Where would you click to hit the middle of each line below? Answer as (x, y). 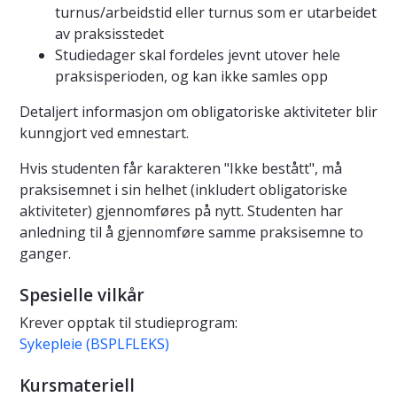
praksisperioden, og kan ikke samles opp (191, 77)
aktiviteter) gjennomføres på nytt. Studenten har (181, 211)
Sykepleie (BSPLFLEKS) (94, 344)
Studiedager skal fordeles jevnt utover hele (198, 55)
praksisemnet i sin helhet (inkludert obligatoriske (183, 190)
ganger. (45, 254)
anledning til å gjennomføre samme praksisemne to (191, 233)
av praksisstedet (109, 34)
